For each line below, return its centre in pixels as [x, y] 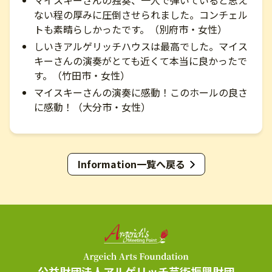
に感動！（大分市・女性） [92, 107]
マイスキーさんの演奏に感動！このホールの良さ [141, 92]
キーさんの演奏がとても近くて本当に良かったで [141, 61]
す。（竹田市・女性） [82, 75]
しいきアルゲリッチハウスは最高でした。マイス [141, 46]
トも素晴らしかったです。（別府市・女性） [131, 29]
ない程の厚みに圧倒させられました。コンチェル [141, 15]
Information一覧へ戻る [131, 164]
